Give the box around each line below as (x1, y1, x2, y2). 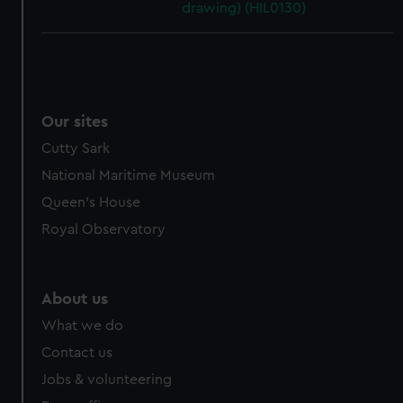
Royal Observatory (41, 222, 166, 237)
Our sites (41, 113, 109, 130)
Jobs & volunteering (41, 372, 173, 387)
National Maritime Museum (41, 168, 216, 183)
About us (41, 291, 109, 307)
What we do (41, 318, 124, 333)
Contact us (41, 345, 113, 360)
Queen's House (41, 195, 141, 210)
